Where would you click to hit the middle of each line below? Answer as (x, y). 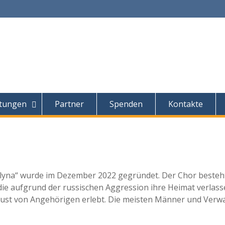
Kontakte (186, 104)
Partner (69, 104)
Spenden (126, 104)
